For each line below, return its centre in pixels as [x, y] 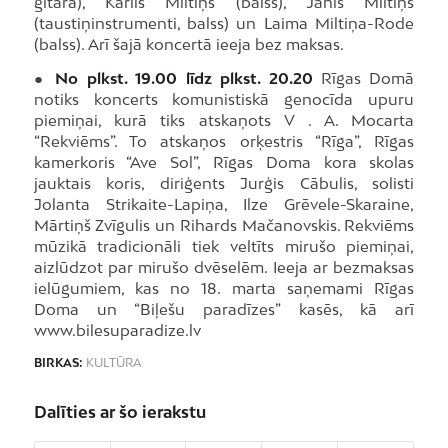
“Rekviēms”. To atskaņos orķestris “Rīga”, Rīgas [224, 140]
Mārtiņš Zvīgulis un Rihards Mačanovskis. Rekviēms [224, 224]
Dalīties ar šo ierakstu [119, 412]
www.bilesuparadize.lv [117, 329]
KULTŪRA [113, 363]
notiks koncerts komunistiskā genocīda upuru [224, 98]
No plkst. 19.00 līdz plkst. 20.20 [184, 77]
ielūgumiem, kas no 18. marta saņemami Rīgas [224, 287]
